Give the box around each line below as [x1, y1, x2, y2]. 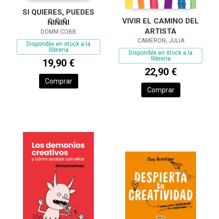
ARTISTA [145, 27, 176, 36]
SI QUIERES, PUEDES [22, 7, 94, 17]
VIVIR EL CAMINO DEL [122, 17, 199, 26]
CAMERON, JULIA [137, 37, 184, 44]
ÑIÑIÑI [47, 18, 69, 27]
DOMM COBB [41, 28, 76, 35]
